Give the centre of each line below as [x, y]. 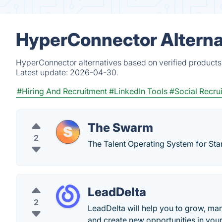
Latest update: [43, 72]
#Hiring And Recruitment [62, 91]
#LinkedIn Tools [138, 91]
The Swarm [120, 128]
